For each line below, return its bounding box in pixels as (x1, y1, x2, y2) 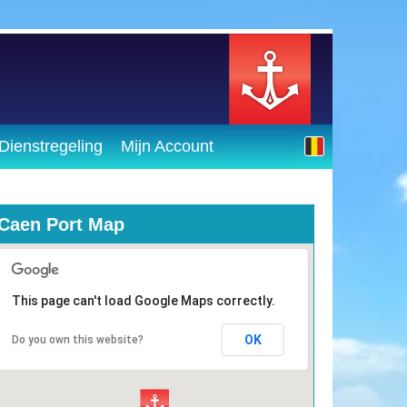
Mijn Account (121, 137, 213, 155)
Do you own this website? (12, 333, 144, 346)
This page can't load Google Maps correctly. (12, 293, 276, 308)
